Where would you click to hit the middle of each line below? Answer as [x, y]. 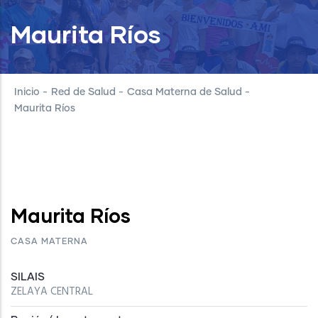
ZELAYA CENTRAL [52, 292]
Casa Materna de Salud [185, 92]
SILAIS [28, 277]
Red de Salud [83, 92]
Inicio [27, 92]
